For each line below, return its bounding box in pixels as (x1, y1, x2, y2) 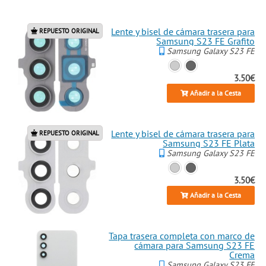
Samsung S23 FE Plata (163, 137, 255, 150)
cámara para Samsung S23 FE (134, 239, 255, 252)
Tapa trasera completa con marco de (109, 230, 255, 242)
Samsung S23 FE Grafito (156, 35, 255, 47)
